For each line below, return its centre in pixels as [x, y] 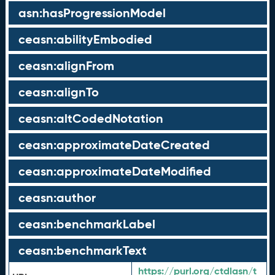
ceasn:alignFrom [66, 66]
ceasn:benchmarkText [82, 250]
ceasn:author [57, 198]
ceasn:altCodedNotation [91, 118]
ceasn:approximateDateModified [114, 171]
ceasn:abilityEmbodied [85, 39]
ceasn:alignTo [58, 92]
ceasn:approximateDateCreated [114, 145]
